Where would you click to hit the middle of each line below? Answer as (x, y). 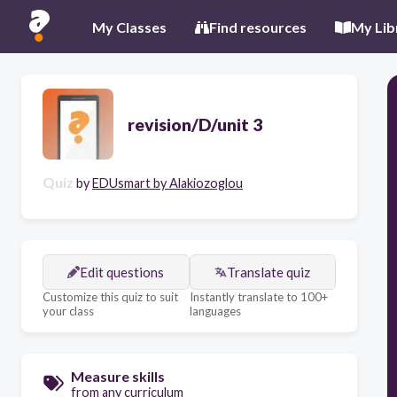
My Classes (129, 27)
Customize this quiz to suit (110, 297)
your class (68, 311)
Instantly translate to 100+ (258, 297)
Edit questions (122, 272)
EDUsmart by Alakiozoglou (167, 183)
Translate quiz (269, 272)
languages (215, 311)
